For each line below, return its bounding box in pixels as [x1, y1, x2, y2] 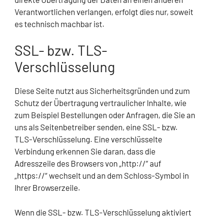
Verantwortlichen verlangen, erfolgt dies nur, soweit [15, 6, 193, 16]
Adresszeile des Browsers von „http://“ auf [15, 158, 161, 169]
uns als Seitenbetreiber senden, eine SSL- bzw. [15, 122, 178, 132]
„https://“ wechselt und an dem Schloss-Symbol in [15, 170, 189, 181]
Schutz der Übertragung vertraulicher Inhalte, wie [15, 98, 186, 108]
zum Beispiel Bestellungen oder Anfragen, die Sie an [15, 110, 195, 120]
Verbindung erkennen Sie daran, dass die [15, 146, 155, 156]
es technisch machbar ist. [15, 18, 105, 29]
